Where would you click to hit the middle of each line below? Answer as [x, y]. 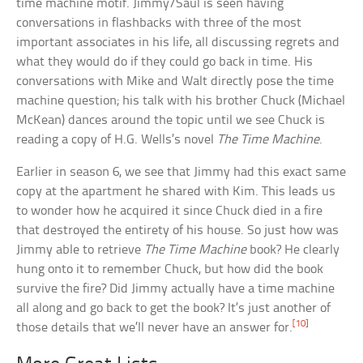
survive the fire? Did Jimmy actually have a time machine [176, 289]
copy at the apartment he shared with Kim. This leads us [176, 192]
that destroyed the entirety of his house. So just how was [178, 231]
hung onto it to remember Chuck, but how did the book [170, 270]
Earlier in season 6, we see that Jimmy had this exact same [181, 173]
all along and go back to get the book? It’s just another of [174, 309]
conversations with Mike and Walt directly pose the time [175, 82]
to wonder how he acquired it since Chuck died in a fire [170, 211]
